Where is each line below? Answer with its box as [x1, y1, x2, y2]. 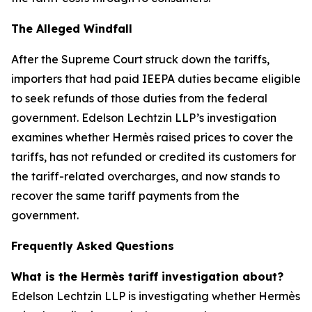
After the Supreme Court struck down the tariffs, [11, 52, 270, 66]
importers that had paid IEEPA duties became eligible [11, 72, 301, 86]
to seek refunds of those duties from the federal [11, 91, 267, 105]
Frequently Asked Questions [11, 239, 174, 253]
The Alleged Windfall [11, 22, 132, 36]
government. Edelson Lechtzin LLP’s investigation [11, 111, 276, 125]
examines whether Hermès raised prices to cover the [11, 130, 293, 144]
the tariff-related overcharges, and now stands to [11, 169, 280, 183]
